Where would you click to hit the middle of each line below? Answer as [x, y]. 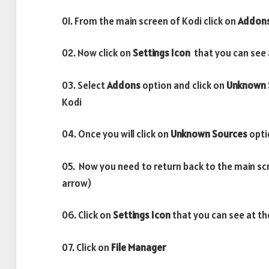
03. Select [84, 85]
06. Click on [87, 215]
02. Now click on [97, 53]
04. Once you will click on [116, 134]
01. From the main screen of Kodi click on [150, 21]
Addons [124, 85]
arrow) [77, 183]
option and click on [183, 85]
